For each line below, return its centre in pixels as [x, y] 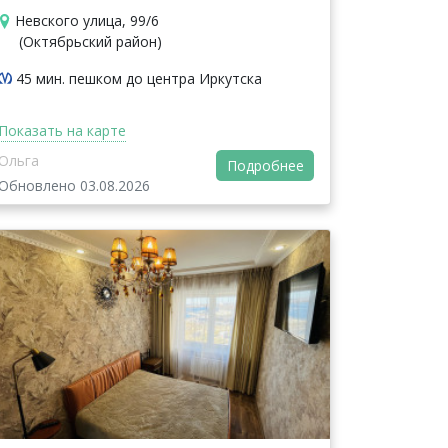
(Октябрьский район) [90, 41]
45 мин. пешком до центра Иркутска [139, 78]
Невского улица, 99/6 [86, 20]
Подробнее [265, 166]
